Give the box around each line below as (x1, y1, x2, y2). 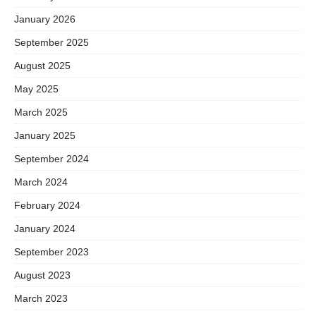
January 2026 (14, 13, 75, 25)
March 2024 (14, 176, 68, 188)
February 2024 (14, 199, 80, 211)
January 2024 (14, 222, 75, 234)
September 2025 (14, 36, 89, 48)
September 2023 (14, 245, 89, 257)
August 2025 (14, 59, 71, 71)
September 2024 (14, 152, 89, 164)
